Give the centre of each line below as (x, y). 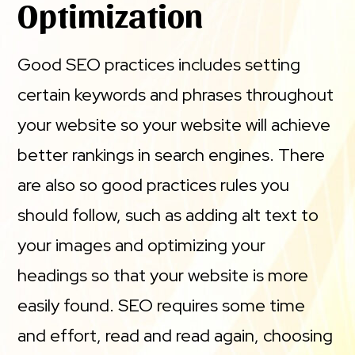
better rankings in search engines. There (172, 155)
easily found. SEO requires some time (162, 305)
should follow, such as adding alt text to (168, 215)
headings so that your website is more (163, 275)
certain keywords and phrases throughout (176, 94)
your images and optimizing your (142, 245)
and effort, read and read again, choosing (176, 335)
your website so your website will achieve (174, 124)
